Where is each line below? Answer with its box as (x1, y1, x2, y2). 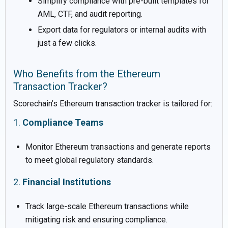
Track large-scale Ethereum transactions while (25, 201, 189, 211)
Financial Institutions (22, 176, 111, 187)
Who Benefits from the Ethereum (13, 67, 160, 80)
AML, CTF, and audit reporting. (38, 9, 142, 19)
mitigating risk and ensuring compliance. (25, 214, 167, 224)
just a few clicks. (38, 38, 97, 48)
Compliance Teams (22, 117, 103, 128)
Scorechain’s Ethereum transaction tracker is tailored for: (13, 98, 212, 108)
